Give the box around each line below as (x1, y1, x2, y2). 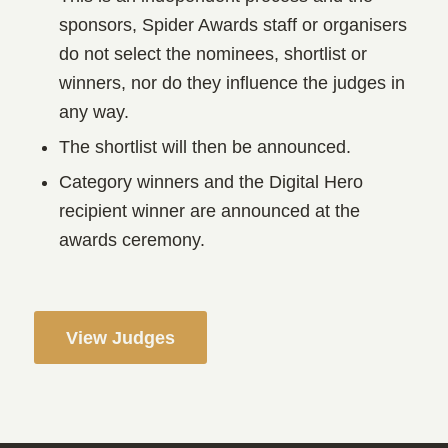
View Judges (65, 328, 175, 349)
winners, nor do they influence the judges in (58, 73, 405, 94)
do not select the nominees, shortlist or (58, 44, 367, 65)
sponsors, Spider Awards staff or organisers (58, 15, 407, 36)
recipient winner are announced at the (58, 201, 360, 222)
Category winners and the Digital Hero (58, 172, 363, 193)
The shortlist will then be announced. (58, 137, 351, 158)
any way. (58, 102, 129, 123)
